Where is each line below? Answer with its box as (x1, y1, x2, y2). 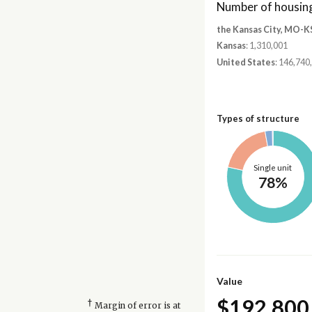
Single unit (253, 163, 292, 173)
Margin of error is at (92, 300, 180, 311)
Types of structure (216, 113, 299, 125)
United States (216, 56, 275, 68)
